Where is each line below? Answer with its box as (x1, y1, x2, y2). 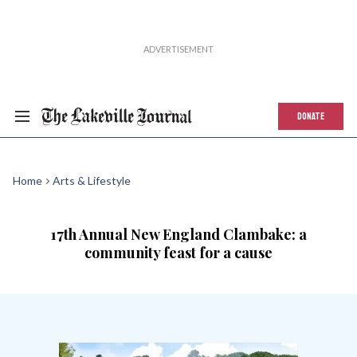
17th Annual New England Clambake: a (50, 225, 307, 244)
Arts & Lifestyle (53, 174, 131, 187)
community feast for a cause (84, 243, 273, 262)
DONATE (297, 108, 324, 125)
